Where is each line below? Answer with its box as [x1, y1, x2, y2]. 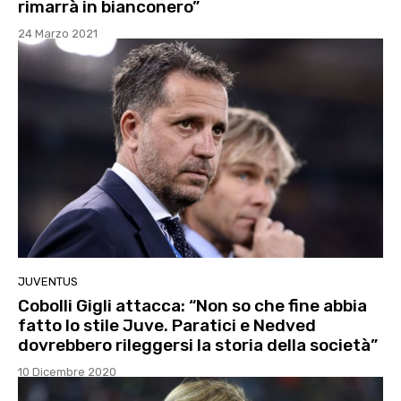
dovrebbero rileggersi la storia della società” [18, 335, 378, 356]
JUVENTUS [18, 275, 78, 289]
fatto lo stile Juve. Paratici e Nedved [18, 315, 316, 337]
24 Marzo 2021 [18, 27, 98, 41]
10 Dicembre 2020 [18, 365, 116, 380]
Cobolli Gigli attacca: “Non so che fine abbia [18, 295, 367, 317]
